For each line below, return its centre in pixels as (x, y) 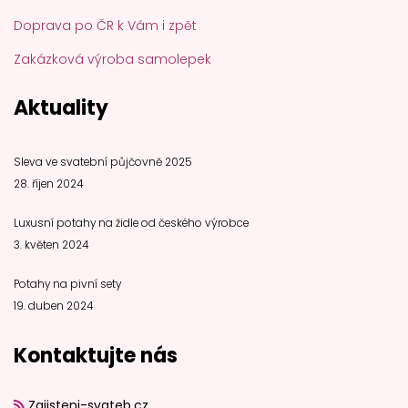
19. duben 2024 (53, 306)
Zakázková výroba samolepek (112, 59)
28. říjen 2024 (48, 184)
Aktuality (61, 107)
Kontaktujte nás (96, 355)
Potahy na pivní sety (67, 284)
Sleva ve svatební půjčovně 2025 (103, 162)
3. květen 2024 (51, 245)
